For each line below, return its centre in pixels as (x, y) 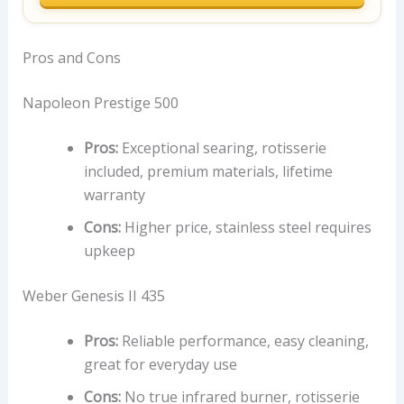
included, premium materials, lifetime (208, 172)
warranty (114, 195)
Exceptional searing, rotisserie (222, 148)
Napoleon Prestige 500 (100, 103)
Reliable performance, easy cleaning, (243, 341)
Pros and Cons (71, 58)
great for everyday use (160, 365)
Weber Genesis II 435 (93, 296)
